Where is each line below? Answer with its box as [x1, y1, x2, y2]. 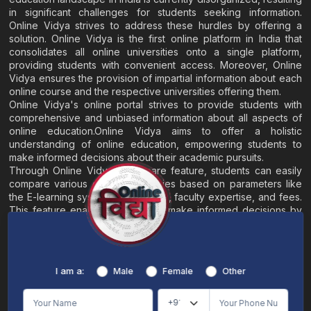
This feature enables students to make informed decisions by [9, 204, 302, 217]
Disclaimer [176, 286, 221, 297]
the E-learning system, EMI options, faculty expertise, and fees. [9, 191, 302, 203]
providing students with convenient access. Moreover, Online [9, 59, 302, 72]
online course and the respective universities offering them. [9, 85, 282, 98]
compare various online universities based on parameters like [9, 178, 302, 190]
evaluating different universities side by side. [9, 217, 214, 230]
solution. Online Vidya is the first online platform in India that [9, 33, 302, 45]
